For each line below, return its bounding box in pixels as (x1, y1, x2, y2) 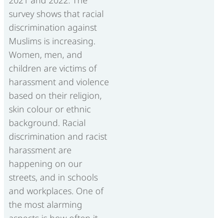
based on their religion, (9, 89, 102, 101)
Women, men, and (9, 48, 82, 60)
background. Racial (9, 116, 86, 128)
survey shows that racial (9, 7, 104, 19)
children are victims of (9, 62, 97, 74)
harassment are (9, 144, 72, 156)
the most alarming (9, 198, 82, 210)
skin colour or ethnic (9, 103, 91, 115)
